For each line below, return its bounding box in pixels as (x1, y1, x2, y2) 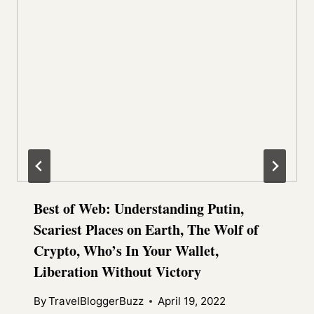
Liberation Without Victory (34, 261, 201, 282)
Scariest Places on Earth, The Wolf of (34, 219, 259, 240)
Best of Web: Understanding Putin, (34, 198, 244, 219)
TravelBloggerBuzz (48, 294, 144, 308)
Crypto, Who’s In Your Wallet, (34, 240, 219, 261)
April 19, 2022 (158, 294, 226, 308)
